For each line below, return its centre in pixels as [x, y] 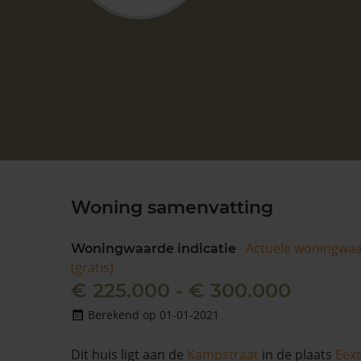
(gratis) [92, 268]
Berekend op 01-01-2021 [154, 315]
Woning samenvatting [172, 207]
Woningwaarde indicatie [154, 249]
